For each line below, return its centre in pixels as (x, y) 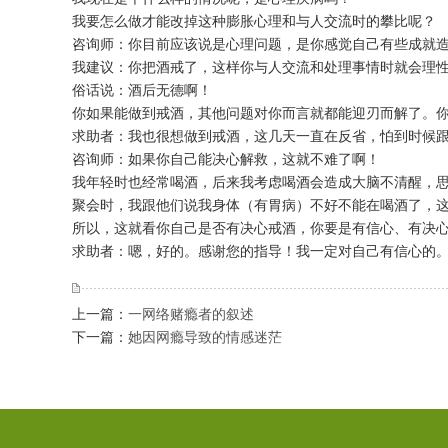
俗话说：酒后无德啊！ (142, 90)
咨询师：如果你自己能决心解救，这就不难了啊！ (226, 159)
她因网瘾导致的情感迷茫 (205, 337)
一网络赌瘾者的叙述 (191, 314)
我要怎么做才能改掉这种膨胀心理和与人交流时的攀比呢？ (254, 21)
